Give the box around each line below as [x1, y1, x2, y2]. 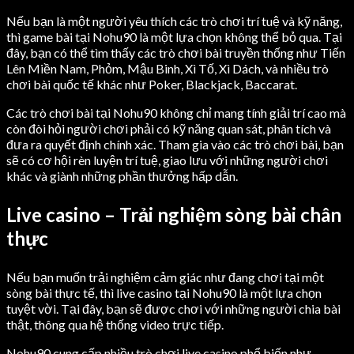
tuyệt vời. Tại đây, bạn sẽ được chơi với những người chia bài [6, 300, 341, 316]
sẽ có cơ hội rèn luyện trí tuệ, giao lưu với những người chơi [6, 152, 328, 168]
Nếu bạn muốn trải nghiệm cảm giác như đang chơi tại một [6, 269, 324, 284]
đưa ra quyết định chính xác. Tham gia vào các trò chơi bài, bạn [6, 136, 344, 152]
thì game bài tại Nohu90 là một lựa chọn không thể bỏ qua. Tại [6, 28, 342, 44]
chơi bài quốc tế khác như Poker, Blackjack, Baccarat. [6, 76, 297, 92]
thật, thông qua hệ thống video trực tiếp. [6, 316, 224, 332]
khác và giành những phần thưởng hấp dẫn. [6, 168, 238, 183]
